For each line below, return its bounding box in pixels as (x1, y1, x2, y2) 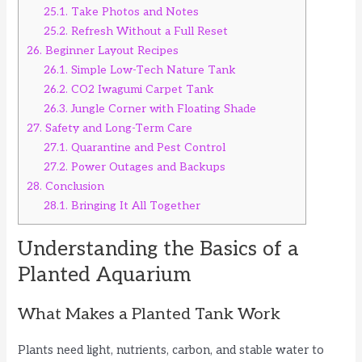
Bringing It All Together (68, 198, 201, 213)
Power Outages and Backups (68, 159, 226, 174)
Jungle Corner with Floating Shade (68, 101, 257, 116)
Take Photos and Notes (68, 4, 200, 19)
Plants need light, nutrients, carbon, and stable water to (18, 343, 325, 357)
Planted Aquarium (18, 262, 192, 287)
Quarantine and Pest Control (68, 140, 226, 154)
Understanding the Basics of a (18, 236, 300, 261)
